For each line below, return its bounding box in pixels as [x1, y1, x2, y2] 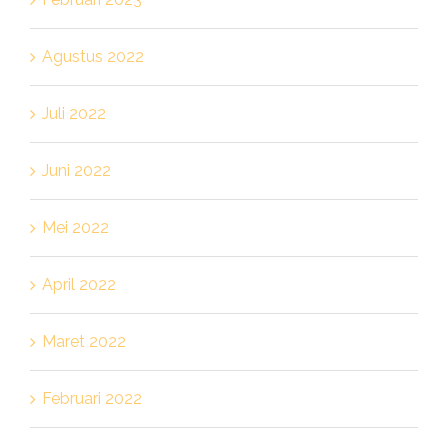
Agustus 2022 [41, 46, 144, 66]
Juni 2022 [41, 160, 111, 180]
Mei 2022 [41, 217, 109, 237]
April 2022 [41, 274, 116, 294]
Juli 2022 [41, 103, 106, 123]
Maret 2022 [41, 331, 126, 351]
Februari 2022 [41, 388, 142, 408]
